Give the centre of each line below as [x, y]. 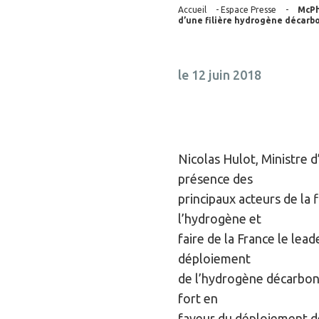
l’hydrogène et [219, 218]
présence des [215, 178]
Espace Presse [248, 10]
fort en [198, 298]
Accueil [192, 10]
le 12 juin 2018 [219, 75]
